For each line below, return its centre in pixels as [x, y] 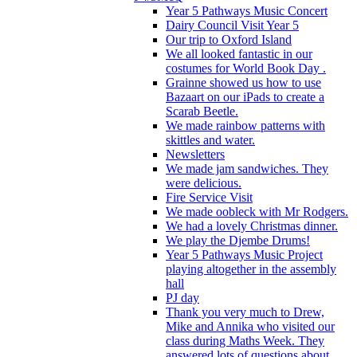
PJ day [182, 297]
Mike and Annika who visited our [250, 326]
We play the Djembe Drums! [238, 240]
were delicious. [204, 182]
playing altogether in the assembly [251, 269]
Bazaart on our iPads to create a [245, 96]
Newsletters [195, 154]
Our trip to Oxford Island [229, 39]
